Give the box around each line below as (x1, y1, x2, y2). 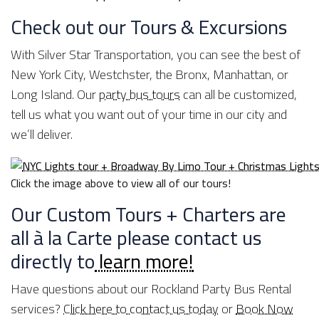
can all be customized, (180, 83, 297, 107)
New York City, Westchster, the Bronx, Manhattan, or (11, 63, 288, 87)
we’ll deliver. (11, 122, 73, 147)
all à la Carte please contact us (11, 219, 261, 257)
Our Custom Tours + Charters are (11, 196, 286, 234)
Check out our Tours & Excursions (11, 9, 287, 46)
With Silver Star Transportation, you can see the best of (11, 43, 300, 67)
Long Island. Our (11, 83, 99, 107)
